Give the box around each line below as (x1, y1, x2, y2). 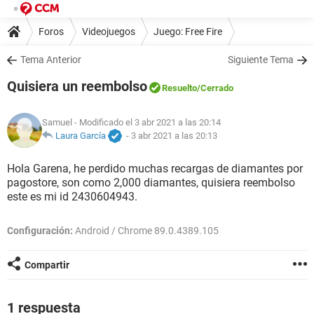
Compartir (25, 259, 69, 271)
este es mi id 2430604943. (7, 190, 137, 203)
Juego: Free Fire (153, 25, 222, 37)
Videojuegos (82, 25, 135, 37)
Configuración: (7, 225, 73, 236)
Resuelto (162, 83, 197, 93)
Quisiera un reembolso (7, 78, 147, 95)
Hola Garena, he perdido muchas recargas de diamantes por (7, 162, 303, 175)
